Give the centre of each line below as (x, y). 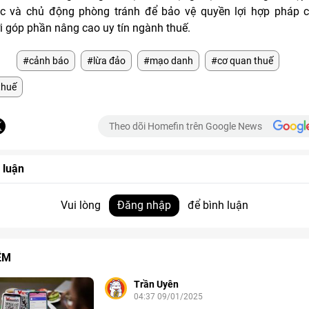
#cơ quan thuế (242, 61)
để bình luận (217, 206)
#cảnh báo (46, 61)
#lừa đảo (106, 61)
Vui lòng (82, 206)
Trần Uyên (156, 285)
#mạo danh (168, 61)
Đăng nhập (144, 206)
